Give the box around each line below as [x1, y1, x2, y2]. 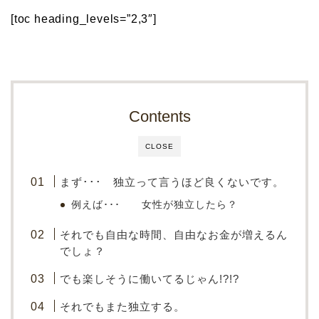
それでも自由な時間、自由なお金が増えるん [60, 229, 288, 241]
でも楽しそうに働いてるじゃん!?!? [60, 273, 240, 286]
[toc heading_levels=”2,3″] [11, 13, 157, 26]
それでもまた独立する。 [60, 300, 186, 313]
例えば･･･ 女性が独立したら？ [71, 199, 239, 211]
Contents [128, 108, 191, 126]
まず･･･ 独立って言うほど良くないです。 [60, 176, 285, 189]
